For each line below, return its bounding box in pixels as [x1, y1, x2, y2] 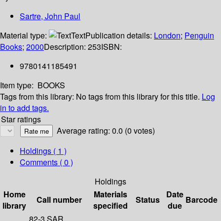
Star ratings [1, 113, 41, 125]
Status [136, 194, 160, 206]
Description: [44, 41, 88, 53]
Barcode [185, 194, 218, 206]
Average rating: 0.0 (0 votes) [57, 125, 155, 137]
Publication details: [85, 30, 154, 41]
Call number [37, 194, 82, 206]
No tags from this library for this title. [76, 91, 200, 103]
